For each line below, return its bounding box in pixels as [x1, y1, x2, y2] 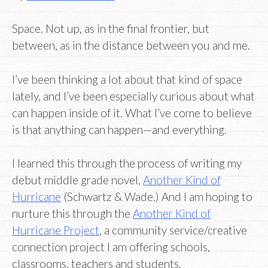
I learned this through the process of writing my [12, 156, 242, 170]
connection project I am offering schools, [12, 240, 210, 254]
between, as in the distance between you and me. [12, 38, 250, 53]
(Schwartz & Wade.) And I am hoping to [61, 190, 252, 204]
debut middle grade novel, [12, 173, 143, 187]
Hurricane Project [12, 223, 99, 237]
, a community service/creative [99, 223, 247, 237]
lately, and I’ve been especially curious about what [12, 89, 255, 103]
